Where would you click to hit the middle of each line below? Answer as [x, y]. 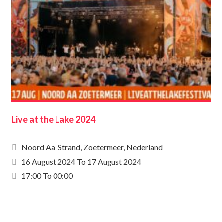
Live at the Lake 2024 [53, 119]
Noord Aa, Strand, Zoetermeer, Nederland [92, 147]
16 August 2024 [48, 161]
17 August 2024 [114, 161]
